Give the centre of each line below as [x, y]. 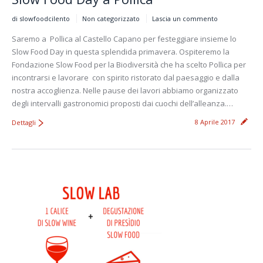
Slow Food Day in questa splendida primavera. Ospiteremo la [121, 51]
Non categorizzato [111, 18]
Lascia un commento [185, 18]
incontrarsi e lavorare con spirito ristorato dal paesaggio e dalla [126, 77]
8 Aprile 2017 [215, 122]
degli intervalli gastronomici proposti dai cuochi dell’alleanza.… [122, 103]
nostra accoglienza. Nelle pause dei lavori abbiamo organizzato [125, 90]
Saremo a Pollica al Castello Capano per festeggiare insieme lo [124, 38]
